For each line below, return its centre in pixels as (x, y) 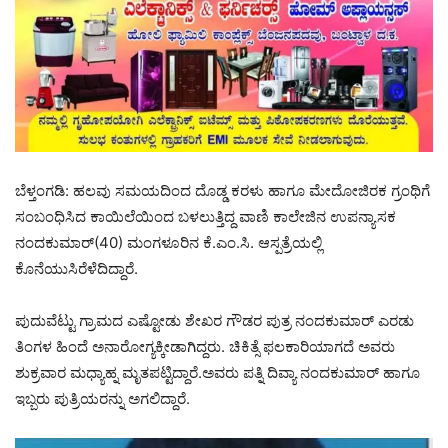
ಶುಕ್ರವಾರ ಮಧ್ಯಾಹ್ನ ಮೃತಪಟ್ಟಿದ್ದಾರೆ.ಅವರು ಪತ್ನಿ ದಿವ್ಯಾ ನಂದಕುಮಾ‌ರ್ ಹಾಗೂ (217, 373)
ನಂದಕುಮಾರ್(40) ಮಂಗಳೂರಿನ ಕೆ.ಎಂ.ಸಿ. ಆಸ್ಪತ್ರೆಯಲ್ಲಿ (168, 243)
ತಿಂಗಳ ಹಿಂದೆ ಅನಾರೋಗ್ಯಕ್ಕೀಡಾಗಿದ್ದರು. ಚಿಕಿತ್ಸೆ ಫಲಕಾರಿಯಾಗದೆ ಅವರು (205, 347)
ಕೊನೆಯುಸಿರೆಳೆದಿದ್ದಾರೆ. (76, 269)
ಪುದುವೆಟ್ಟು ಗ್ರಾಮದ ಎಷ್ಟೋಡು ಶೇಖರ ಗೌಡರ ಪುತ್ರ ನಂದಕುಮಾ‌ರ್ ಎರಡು (214, 321)
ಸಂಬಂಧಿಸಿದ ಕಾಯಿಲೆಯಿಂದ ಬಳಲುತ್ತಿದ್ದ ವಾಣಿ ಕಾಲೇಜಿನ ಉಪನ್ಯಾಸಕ (205, 217)
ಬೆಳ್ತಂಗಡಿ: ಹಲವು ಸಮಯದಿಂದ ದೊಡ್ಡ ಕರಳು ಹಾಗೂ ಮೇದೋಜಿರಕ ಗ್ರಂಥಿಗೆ (222, 191)
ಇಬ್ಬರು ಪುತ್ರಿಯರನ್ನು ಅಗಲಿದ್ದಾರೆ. (102, 399)
